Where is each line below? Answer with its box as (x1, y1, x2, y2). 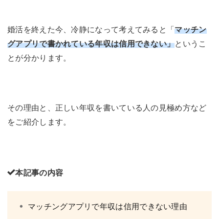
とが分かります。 (7, 54, 71, 62)
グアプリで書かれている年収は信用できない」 (7, 40, 175, 48)
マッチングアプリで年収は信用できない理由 (28, 202, 187, 211)
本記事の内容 (15, 169, 64, 177)
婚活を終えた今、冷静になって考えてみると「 (7, 25, 175, 34)
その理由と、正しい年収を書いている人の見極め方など (7, 104, 207, 112)
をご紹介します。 (7, 118, 71, 126)
